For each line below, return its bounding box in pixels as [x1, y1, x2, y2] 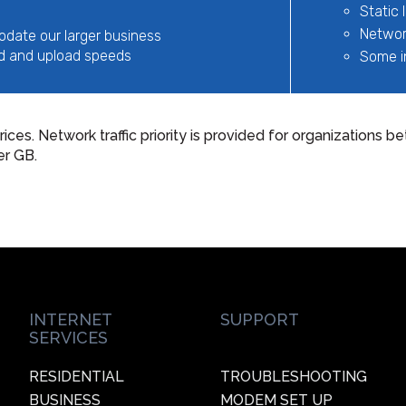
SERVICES [28, 328, 108, 348]
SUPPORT [219, 310, 299, 330]
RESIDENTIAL [28, 368, 124, 386]
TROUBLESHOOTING [219, 368, 367, 386]
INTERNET [28, 310, 112, 330]
